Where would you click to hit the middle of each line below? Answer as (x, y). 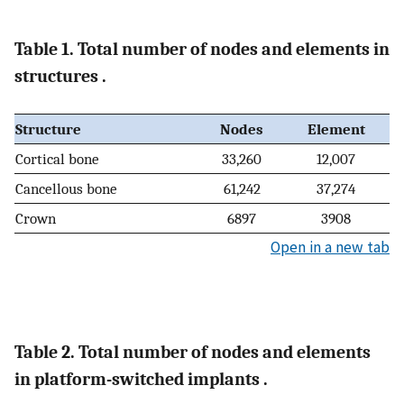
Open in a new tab (330, 248)
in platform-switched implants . (141, 379)
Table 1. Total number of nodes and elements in (202, 49)
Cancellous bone (66, 189)
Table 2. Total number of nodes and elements (193, 352)
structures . (60, 76)
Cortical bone (57, 159)
